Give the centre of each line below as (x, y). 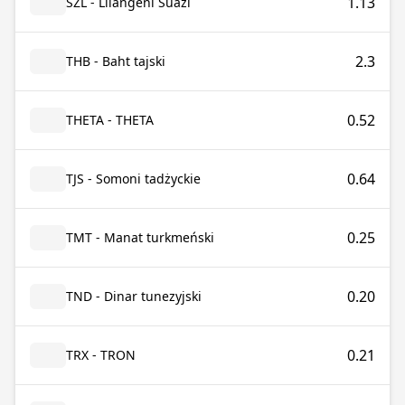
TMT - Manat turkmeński (140, 237)
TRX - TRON (101, 355)
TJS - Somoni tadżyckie (133, 179)
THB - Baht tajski (116, 61)
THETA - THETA (110, 120)
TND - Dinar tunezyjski (134, 296)
